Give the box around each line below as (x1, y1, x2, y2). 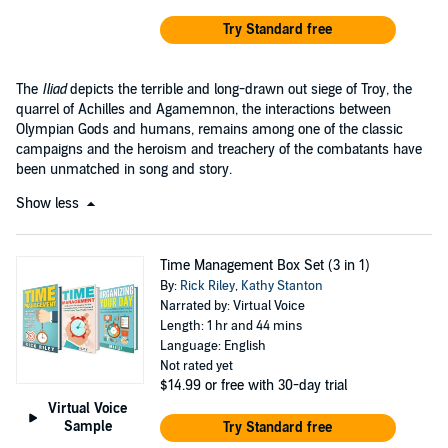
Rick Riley (179, 278, 235, 294)
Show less (16, 195, 83, 212)
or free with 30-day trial (204, 377, 347, 394)
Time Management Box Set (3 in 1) (159, 257, 370, 274)
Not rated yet (159, 358, 233, 374)
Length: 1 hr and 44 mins (159, 318, 302, 334)
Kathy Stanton (240, 278, 323, 294)
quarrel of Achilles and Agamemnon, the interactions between (16, 101, 391, 118)
